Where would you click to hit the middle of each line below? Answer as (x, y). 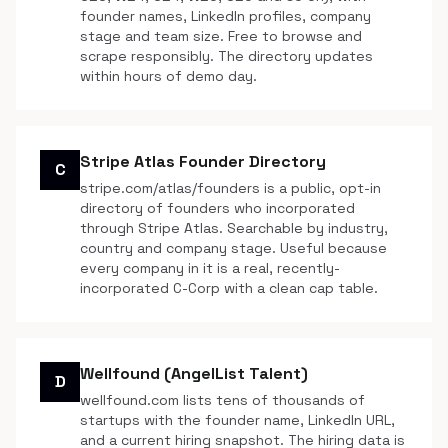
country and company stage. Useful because (233, 248)
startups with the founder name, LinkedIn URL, (237, 420)
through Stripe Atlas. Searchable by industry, (234, 228)
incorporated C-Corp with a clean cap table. (229, 288)
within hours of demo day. (168, 76)
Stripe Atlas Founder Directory (203, 161)
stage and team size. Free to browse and (221, 36)
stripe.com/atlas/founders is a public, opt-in (230, 188)
